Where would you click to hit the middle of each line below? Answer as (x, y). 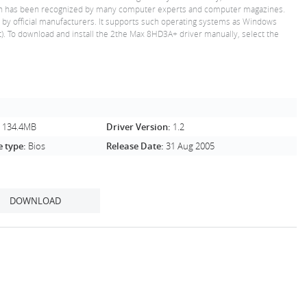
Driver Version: (139, 127)
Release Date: (136, 146)
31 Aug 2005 (190, 146)
